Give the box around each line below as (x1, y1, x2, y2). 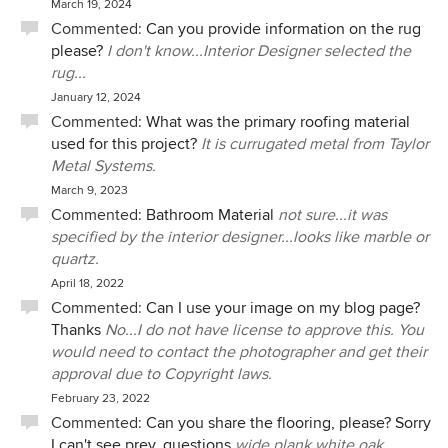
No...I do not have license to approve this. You (105, 320, 424, 340)
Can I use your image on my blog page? (146, 298, 420, 318)
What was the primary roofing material (146, 112, 410, 132)
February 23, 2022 (51, 391, 150, 406)
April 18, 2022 (51, 276, 124, 291)
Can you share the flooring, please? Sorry (146, 413, 431, 433)
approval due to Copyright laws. (51, 364, 272, 384)
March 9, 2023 (51, 183, 128, 198)
